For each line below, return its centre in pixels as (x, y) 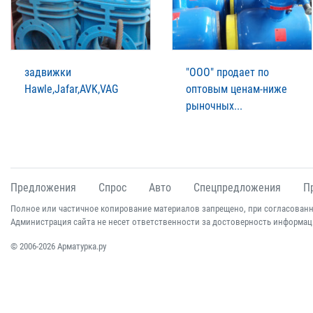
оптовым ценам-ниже (236, 89)
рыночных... (214, 105)
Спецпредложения (237, 187)
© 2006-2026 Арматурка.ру (58, 246)
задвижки (48, 72)
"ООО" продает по (227, 72)
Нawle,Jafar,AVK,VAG (71, 89)
